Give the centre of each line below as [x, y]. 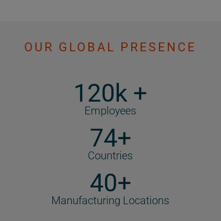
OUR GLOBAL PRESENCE [110, 47]
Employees [110, 111]
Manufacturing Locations [110, 201]
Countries [110, 156]
